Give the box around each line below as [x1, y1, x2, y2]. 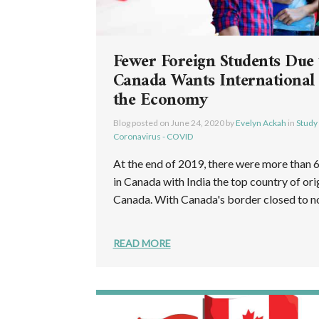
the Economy [113, 85, 208, 116]
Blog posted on [113, 117, 171, 129]
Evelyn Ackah [235, 117, 286, 129]
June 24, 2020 [170, 117, 224, 129]
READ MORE [113, 237, 171, 250]
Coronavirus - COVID [113, 131, 193, 142]
